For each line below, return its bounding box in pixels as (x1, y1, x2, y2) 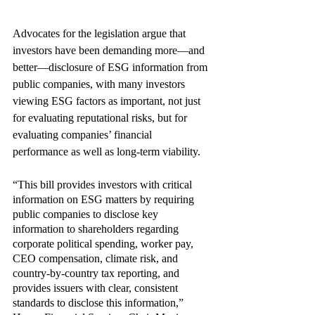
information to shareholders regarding (13, 223, 181, 235)
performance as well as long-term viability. (13, 146, 200, 157)
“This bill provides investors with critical (13, 179, 195, 191)
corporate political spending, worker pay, (13, 238, 196, 250)
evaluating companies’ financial (13, 129, 155, 141)
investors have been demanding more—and (13, 44, 207, 56)
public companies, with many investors (13, 78, 188, 90)
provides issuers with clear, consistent (13, 282, 181, 294)
